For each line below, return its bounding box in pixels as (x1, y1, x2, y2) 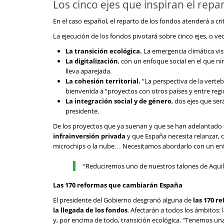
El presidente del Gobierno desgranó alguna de (53, 195, 193, 204)
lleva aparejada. (65, 66, 111, 75)
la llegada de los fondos (53, 205, 127, 214)
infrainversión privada (53, 131, 125, 140)
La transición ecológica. (65, 46, 142, 55)
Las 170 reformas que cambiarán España (53, 180, 182, 189)
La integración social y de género (65, 96, 171, 105)
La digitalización (65, 56, 118, 65)
